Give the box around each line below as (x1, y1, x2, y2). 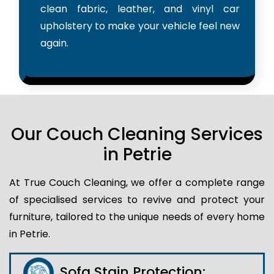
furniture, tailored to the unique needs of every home (9, 209, 265, 224)
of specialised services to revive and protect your (9, 192, 265, 207)
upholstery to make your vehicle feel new (40, 18, 240, 33)
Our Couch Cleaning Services (11, 122, 263, 146)
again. (40, 35, 68, 50)
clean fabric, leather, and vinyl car (40, 1, 240, 16)
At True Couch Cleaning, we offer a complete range (9, 175, 265, 190)
